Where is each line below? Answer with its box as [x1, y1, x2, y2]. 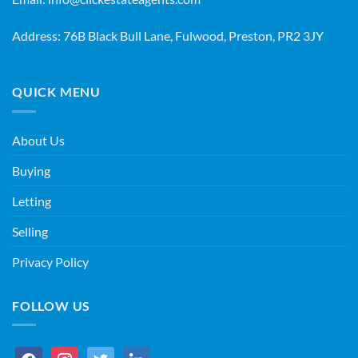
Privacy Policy [12, 253, 89, 269]
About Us [12, 132, 65, 148]
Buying [12, 162, 50, 178]
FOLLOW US [12, 297, 91, 313]
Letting [12, 193, 51, 209]
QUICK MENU [12, 84, 101, 100]
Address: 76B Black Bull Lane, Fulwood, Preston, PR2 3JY [12, 28, 324, 44]
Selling [12, 223, 48, 239]
